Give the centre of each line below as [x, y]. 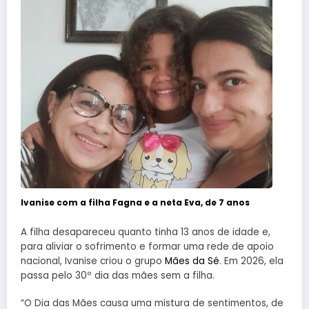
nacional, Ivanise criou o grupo [93, 261]
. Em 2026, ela [251, 261]
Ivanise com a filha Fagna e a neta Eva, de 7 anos [135, 203]
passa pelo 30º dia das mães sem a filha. [118, 275]
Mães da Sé [192, 261]
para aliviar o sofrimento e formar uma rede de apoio [147, 246]
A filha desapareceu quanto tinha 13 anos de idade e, [146, 232]
